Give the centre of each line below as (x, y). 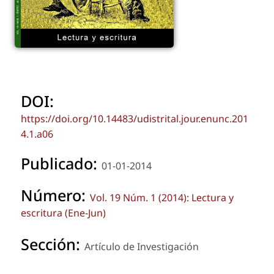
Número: (55, 195)
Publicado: (61, 163)
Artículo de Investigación (142, 246)
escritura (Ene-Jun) (63, 213)
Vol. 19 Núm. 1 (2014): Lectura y (162, 197)
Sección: (53, 244)
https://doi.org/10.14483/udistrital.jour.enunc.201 (135, 118)
